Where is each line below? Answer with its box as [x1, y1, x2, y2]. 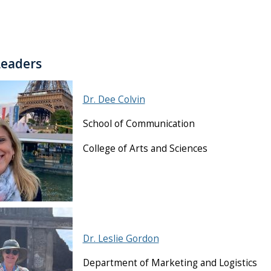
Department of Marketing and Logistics [82, 256, 257, 270]
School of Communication [82, 117, 195, 131]
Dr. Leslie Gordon [82, 232, 159, 245]
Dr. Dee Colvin [82, 93, 145, 106]
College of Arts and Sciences [82, 142, 207, 155]
